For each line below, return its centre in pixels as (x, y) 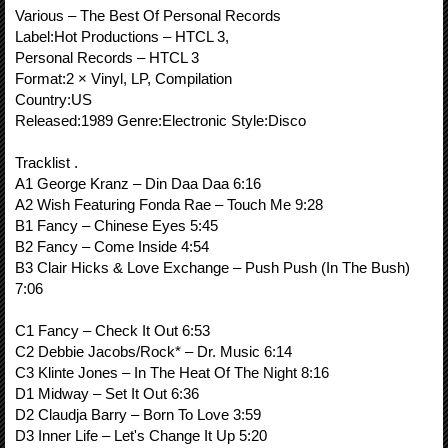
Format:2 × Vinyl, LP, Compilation (123, 79)
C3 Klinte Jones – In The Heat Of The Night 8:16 (172, 373)
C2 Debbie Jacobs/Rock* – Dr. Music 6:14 (153, 352)
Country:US (53, 100)
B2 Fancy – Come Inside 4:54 (112, 247)
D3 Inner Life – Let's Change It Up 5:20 (141, 436)
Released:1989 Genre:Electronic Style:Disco (160, 121)
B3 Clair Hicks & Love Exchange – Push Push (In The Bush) (212, 268)
